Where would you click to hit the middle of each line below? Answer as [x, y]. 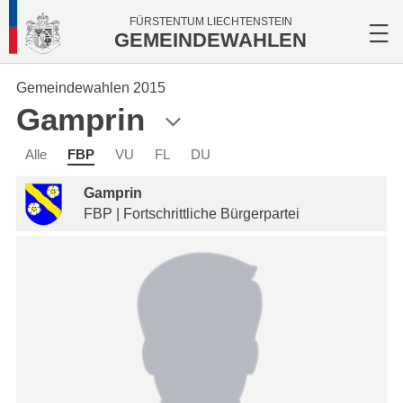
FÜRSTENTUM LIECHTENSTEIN [210, 22]
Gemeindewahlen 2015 [91, 88]
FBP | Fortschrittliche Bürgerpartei [192, 214]
